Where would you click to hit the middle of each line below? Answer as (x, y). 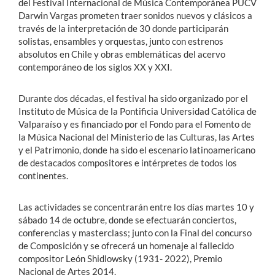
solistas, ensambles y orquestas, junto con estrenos (121, 41)
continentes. (45, 175)
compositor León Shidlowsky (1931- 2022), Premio (120, 258)
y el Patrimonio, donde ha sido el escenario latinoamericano (137, 149)
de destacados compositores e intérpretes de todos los (128, 162)
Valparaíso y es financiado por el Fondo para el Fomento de (135, 124)
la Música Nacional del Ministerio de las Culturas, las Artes (137, 137)
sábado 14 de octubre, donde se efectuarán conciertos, (127, 219)
